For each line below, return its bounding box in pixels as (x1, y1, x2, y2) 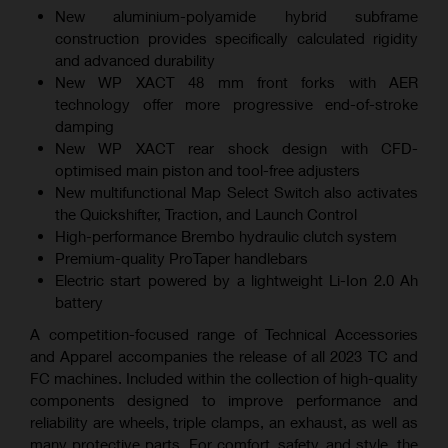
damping (55, 117, 114, 136)
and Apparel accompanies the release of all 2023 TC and (30, 347, 418, 366)
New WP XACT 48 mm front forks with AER (55, 73, 418, 92)
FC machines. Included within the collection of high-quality (30, 369, 418, 388)
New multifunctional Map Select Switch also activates (55, 183, 418, 202)
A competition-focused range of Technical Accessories (30, 325, 418, 344)
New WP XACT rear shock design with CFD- (55, 139, 418, 158)
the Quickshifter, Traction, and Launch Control (55, 205, 357, 224)
